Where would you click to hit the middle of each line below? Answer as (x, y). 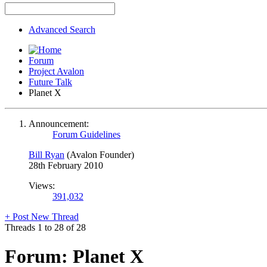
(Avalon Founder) (100, 154)
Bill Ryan (46, 154)
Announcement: (59, 123)
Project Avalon (56, 71)
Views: (42, 185)
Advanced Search (62, 29)
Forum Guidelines (86, 134)
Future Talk (50, 82)
